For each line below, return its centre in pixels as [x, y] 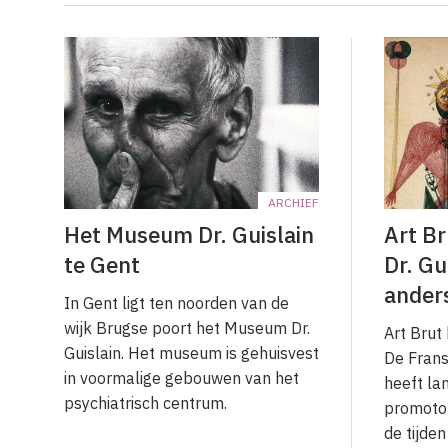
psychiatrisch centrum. [145, 403]
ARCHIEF [293, 203]
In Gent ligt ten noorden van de [176, 303]
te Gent [102, 265]
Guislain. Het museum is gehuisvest [191, 353]
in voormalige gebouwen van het [181, 378]
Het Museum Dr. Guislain [189, 235]
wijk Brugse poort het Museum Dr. [187, 328]
